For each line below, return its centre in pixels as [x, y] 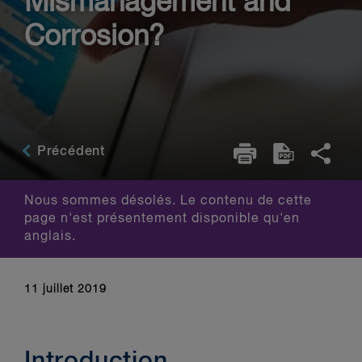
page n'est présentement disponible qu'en [162, 219]
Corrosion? [94, 37]
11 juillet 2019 [65, 289]
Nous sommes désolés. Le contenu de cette [168, 201]
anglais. [50, 237]
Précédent [69, 152]
